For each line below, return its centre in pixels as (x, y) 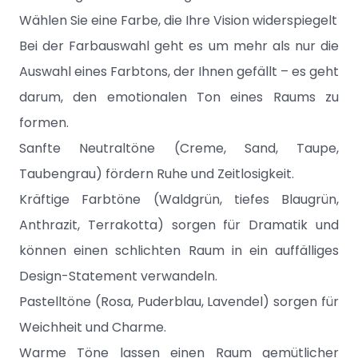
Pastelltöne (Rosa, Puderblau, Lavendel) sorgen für (179, 302)
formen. (44, 123)
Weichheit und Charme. (93, 327)
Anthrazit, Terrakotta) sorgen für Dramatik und (179, 225)
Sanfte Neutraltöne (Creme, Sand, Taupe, (179, 148)
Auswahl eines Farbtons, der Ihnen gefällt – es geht (179, 72)
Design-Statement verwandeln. (118, 276)
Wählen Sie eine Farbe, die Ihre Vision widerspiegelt (178, 20)
